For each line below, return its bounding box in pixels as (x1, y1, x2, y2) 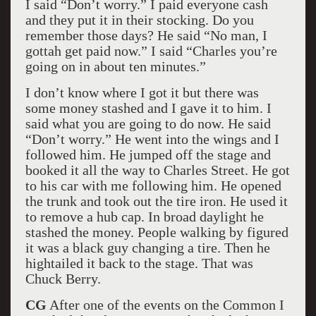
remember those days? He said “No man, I (25, 28, 267, 43)
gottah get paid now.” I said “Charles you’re (25, 43, 277, 59)
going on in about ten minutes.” (25, 59, 206, 74)
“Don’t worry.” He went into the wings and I (25, 131, 279, 147)
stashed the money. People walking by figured (25, 224, 288, 240)
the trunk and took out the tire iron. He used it (25, 193, 288, 209)
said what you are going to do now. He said (25, 116, 271, 131)
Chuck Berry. (25, 271, 101, 286)
